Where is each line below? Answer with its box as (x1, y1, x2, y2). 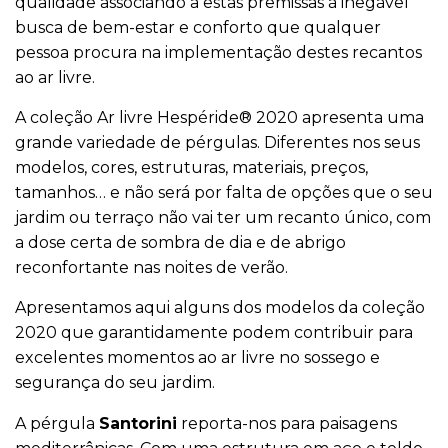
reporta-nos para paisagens (177, 414, 397, 433)
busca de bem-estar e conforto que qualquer (15, 18, 381, 37)
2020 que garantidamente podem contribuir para (15, 323, 413, 342)
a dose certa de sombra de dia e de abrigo (15, 233, 346, 252)
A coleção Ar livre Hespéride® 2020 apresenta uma (15, 108, 424, 127)
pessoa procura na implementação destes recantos (15, 43, 422, 62)
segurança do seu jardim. (15, 373, 215, 392)
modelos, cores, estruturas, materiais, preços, (15, 158, 368, 177)
